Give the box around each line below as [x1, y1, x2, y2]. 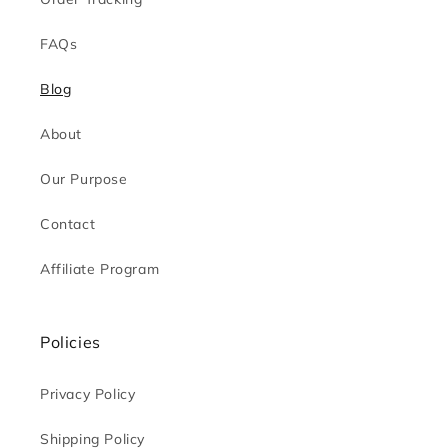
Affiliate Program [40, 260, 160, 278]
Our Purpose [40, 170, 128, 188]
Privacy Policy [40, 385, 136, 403]
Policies [40, 332, 101, 352]
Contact [40, 215, 96, 233]
